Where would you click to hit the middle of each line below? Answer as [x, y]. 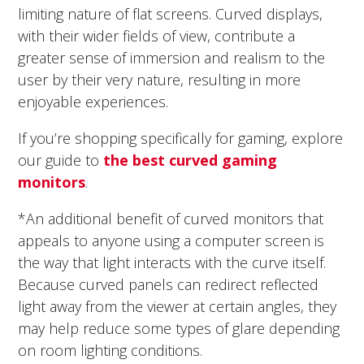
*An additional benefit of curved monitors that [171, 218]
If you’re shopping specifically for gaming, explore [181, 138]
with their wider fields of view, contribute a [157, 35]
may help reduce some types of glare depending [179, 328]
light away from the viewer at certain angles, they [178, 306]
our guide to [61, 160]
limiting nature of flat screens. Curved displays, [171, 13]
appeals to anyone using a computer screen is [171, 240]
